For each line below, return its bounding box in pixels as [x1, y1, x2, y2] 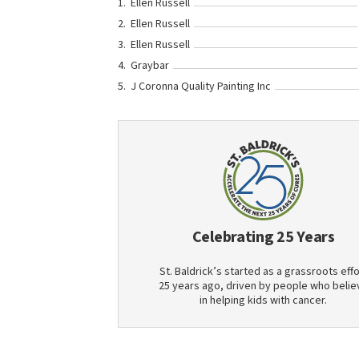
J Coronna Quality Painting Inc [131, 79, 271, 95]
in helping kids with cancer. [200, 292, 328, 309]
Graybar [131, 58, 169, 74]
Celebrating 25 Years [192, 226, 335, 248]
